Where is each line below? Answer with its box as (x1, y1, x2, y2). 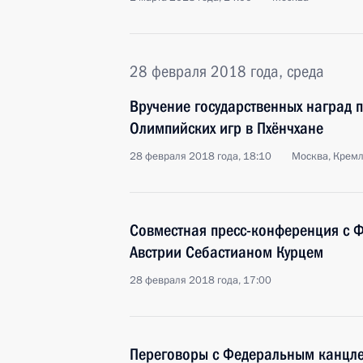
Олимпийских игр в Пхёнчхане (130, 118, 323, 138)
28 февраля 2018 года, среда (130, 62, 324, 81)
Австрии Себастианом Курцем (130, 242, 323, 262)
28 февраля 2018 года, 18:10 (130, 149, 271, 164)
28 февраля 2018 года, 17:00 (130, 273, 271, 288)
